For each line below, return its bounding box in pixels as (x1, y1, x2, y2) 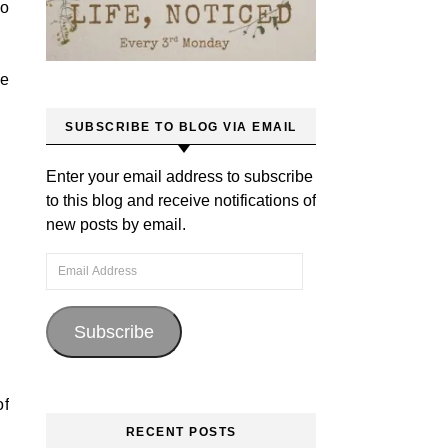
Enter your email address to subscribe (46, 168, 313, 185)
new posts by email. (46, 216, 186, 233)
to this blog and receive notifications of (46, 192, 316, 209)
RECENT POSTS (125, 425, 237, 439)
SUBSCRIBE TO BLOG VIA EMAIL (65, 120, 297, 134)
